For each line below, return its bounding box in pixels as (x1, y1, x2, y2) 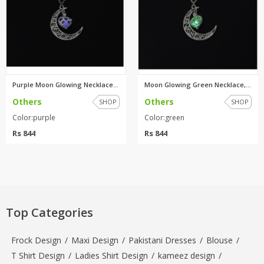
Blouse (206, 234, 233, 246)
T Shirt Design (11, 249, 65, 261)
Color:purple (12, 112, 55, 123)
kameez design (158, 249, 215, 261)
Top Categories (6, 204, 93, 220)
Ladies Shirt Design (75, 249, 148, 261)
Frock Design (11, 234, 61, 246)
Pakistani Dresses (128, 234, 196, 246)
